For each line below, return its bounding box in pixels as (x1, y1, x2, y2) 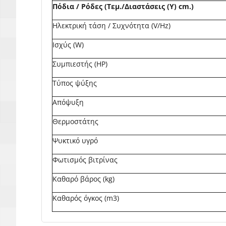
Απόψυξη (52, 97, 84, 107)
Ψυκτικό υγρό (52, 136, 98, 145)
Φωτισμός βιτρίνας (52, 155, 118, 164)
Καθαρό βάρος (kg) (52, 174, 115, 184)
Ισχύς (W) (52, 40, 84, 49)
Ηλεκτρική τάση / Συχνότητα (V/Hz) (52, 21, 171, 30)
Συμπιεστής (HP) (52, 59, 107, 69)
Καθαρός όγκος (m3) (52, 193, 119, 203)
